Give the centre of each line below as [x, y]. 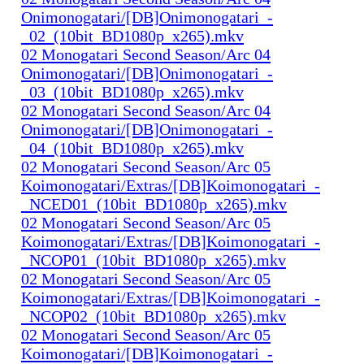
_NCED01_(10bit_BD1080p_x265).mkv [154, 204]
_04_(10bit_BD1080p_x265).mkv [132, 147]
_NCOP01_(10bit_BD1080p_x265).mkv [154, 260]
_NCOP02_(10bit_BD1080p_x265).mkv [154, 316]
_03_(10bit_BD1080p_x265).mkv [132, 91]
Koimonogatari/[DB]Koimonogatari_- [147, 353]
